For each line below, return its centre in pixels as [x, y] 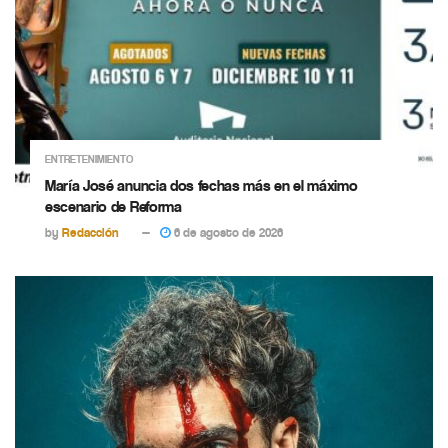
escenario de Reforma [113, 207]
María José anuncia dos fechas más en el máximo [201, 186]
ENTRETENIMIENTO [89, 160]
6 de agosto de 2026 [227, 233]
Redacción [90, 233]
